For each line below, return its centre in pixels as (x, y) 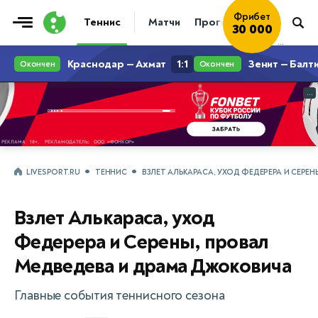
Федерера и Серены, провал (142, 242)
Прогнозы (220, 22)
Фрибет (252, 17)
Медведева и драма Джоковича (153, 267)
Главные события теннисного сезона (120, 296)
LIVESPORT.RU (53, 172)
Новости (283, 22)
